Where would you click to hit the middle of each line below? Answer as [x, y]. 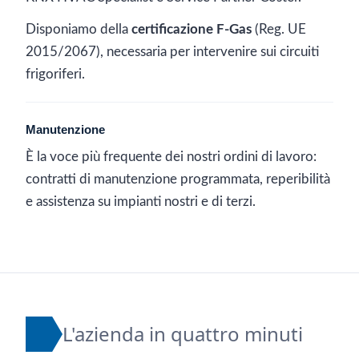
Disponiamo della [79, 30]
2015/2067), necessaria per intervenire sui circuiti [172, 52]
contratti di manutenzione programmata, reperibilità [178, 179]
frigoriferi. [55, 75]
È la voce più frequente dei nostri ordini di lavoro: [171, 157]
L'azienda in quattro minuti [183, 334]
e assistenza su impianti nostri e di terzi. [141, 202]
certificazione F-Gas [192, 30]
